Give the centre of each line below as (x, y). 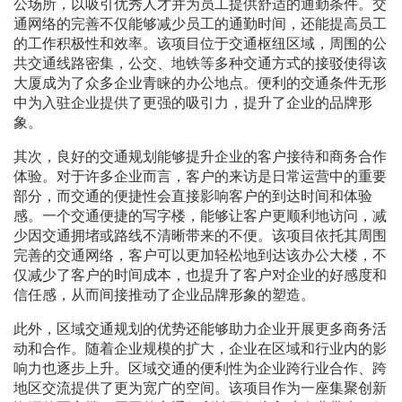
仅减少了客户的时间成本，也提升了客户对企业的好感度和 (200, 275)
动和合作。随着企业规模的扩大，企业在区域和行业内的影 (200, 349)
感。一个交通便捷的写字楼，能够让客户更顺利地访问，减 (200, 216)
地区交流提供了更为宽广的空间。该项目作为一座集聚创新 (200, 389)
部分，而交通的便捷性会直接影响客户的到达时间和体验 (193, 197)
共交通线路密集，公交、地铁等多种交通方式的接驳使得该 (200, 64)
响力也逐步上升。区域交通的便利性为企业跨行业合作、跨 (200, 369)
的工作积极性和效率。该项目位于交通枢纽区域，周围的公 (200, 44)
